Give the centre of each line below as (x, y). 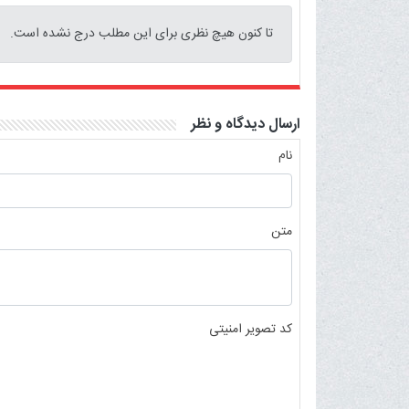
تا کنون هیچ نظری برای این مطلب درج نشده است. (142, 33)
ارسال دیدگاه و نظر (246, 124)
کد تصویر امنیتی (251, 329)
